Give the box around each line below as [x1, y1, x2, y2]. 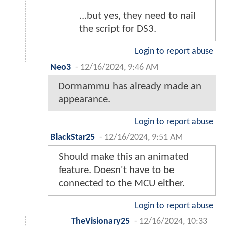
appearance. [58, 94, 110, 105]
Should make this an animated [59, 152, 189, 163]
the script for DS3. [79, 24, 156, 35]
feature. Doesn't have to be [59, 165, 174, 176]
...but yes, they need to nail [79, 11, 196, 22]
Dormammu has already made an [58, 81, 201, 92]
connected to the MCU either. [59, 178, 185, 189]
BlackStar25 [50, 133, 95, 142]
